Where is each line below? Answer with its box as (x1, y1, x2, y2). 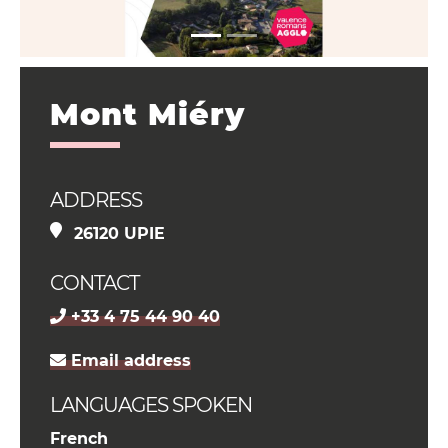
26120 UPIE (74, 223, 165, 243)
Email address (66, 350, 191, 370)
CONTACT (50, 270, 139, 295)
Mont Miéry (50, 95, 245, 133)
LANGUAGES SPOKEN (50, 392, 252, 417)
